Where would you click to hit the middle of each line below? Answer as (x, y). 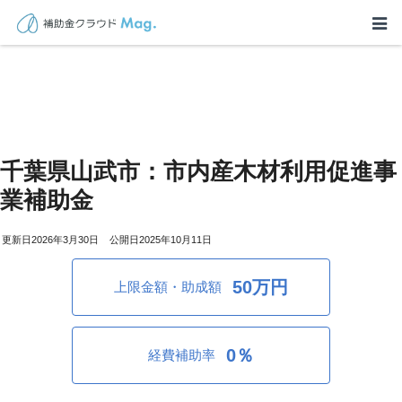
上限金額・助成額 (168, 287)
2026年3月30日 (65, 239)
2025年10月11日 (175, 239)
